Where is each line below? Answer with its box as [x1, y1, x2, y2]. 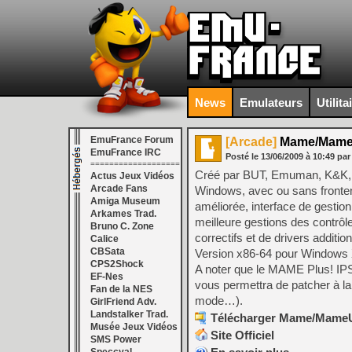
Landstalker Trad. [90, 309, 168, 320]
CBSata [90, 246, 125, 257]
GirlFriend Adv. [90, 296, 156, 307]
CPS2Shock [90, 258, 144, 269]
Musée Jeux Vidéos [90, 321, 178, 332]
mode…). [195, 294, 243, 307]
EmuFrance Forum [90, 134, 174, 145]
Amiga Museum [90, 196, 160, 207]
